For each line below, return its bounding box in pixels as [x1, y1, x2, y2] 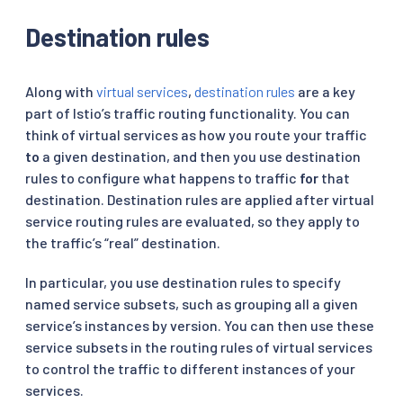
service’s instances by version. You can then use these [25, 316, 374, 334]
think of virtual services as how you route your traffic [25, 125, 367, 143]
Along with [25, 82, 96, 100]
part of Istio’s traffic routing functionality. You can [25, 103, 350, 121]
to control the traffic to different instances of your [25, 359, 355, 377]
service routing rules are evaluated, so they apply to [25, 211, 360, 229]
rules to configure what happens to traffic [25, 168, 300, 186]
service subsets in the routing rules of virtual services [25, 337, 372, 355]
